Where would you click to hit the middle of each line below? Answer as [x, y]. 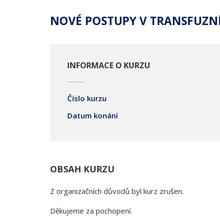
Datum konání [93, 115]
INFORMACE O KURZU [109, 65]
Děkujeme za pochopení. [91, 211]
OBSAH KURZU [82, 169]
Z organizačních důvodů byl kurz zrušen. [117, 191]
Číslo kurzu [87, 98]
